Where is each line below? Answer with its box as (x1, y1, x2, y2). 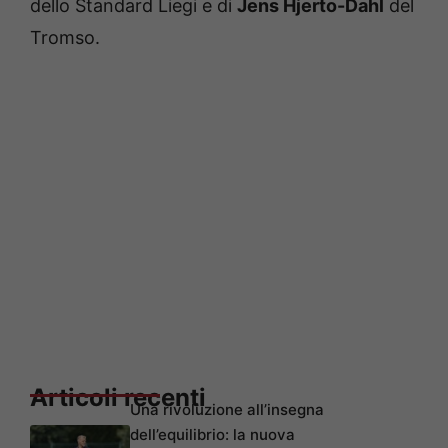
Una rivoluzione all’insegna (130, 400, 324, 420)
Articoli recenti (30, 383, 206, 413)
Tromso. (30, 27, 100, 49)
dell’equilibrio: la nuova (130, 425, 295, 445)
